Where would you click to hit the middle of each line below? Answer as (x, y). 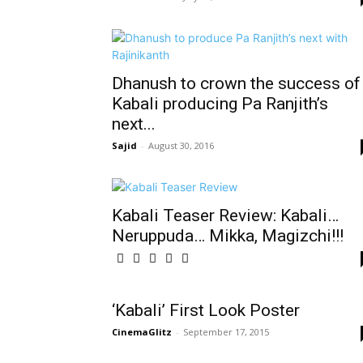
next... (134, 124)
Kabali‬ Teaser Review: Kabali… (225, 216)
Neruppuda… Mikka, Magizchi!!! (228, 236)
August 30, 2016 (181, 145)
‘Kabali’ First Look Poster (206, 310)
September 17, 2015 (226, 332)
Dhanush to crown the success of (236, 83)
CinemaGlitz (142, 332)
